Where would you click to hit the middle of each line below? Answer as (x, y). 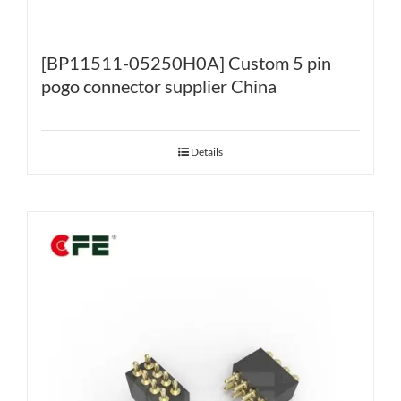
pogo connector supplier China (159, 86)
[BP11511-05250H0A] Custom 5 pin (186, 63)
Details (207, 152)
